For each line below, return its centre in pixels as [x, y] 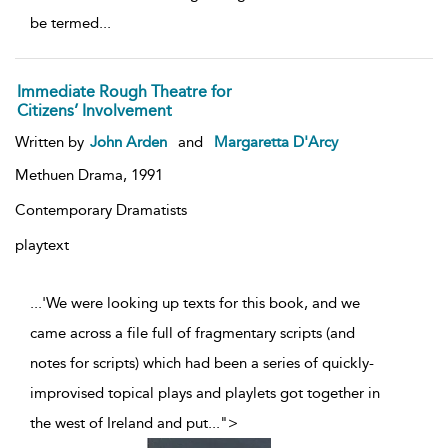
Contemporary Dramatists [101, 210]
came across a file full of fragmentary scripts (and [192, 333]
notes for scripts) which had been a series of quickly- [202, 363]
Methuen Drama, [73, 175]
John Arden [128, 142]
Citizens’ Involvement [94, 111]
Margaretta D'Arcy [276, 142]
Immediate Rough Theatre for [124, 92]
